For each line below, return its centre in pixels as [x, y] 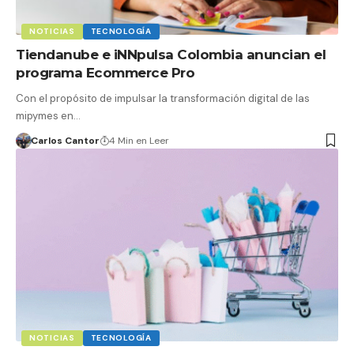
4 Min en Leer [139, 140]
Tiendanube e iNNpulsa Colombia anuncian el [171, 54]
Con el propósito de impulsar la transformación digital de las [163, 98]
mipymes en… [48, 115]
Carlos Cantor [65, 140]
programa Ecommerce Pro [105, 72]
